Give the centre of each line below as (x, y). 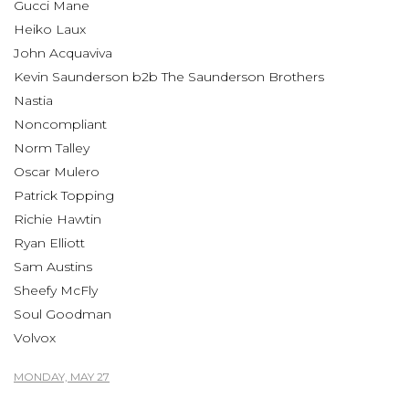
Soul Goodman (63, 315)
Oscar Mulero (57, 172)
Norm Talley (52, 148)
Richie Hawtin (58, 220)
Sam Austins (53, 267)
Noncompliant (60, 125)
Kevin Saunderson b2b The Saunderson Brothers (169, 77)
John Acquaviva (63, 53)
